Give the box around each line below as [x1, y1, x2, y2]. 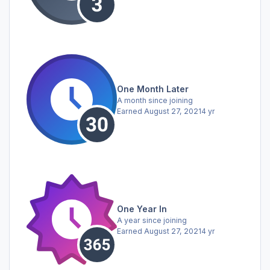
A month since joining [117, 95, 193, 105]
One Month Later [117, 83, 189, 94]
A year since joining [117, 215, 187, 225]
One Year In [117, 203, 167, 214]
